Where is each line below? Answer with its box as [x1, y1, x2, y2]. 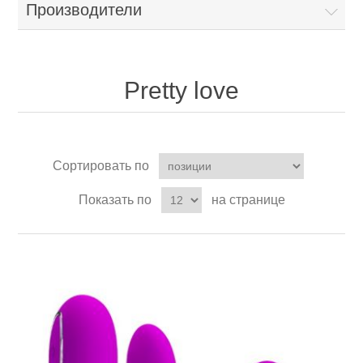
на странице [211, 193, 285, 207]
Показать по [78, 193, 152, 207]
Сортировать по [53, 159, 149, 173]
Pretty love [124, 77, 239, 105]
